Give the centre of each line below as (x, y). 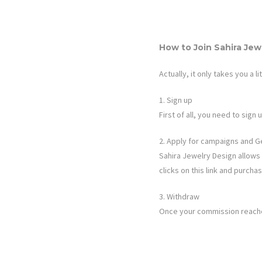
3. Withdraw (179, 197)
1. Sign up (176, 100)
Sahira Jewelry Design (199, 156)
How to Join (187, 48)
